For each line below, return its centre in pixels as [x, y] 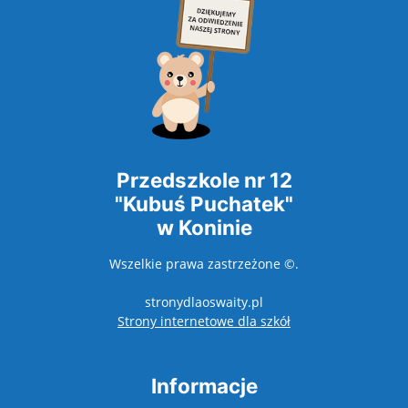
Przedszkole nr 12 [204, 180]
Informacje [204, 386]
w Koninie [204, 228]
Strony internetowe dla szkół [204, 321]
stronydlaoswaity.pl [204, 302]
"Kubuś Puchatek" [204, 204]
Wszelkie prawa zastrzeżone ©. [204, 264]
